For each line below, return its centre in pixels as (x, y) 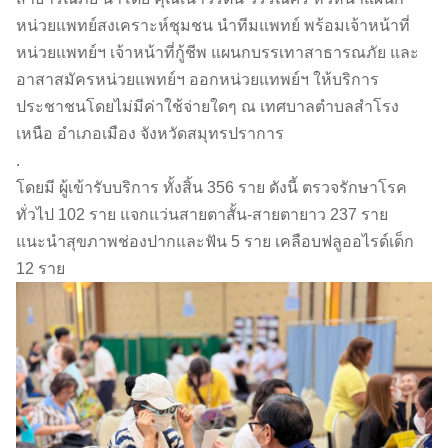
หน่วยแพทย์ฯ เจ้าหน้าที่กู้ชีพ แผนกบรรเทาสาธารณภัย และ (217, 53)
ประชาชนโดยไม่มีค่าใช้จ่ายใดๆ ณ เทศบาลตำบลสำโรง (207, 107)
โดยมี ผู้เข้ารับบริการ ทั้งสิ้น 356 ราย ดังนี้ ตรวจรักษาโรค (211, 188)
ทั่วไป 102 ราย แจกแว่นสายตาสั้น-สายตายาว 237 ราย (202, 215)
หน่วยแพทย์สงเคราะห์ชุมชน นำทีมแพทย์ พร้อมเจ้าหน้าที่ (213, 26)
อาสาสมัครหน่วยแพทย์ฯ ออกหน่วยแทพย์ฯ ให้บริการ (197, 80)
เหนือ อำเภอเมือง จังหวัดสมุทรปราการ (150, 134)
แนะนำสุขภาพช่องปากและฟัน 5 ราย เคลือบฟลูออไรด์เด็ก (215, 242)
